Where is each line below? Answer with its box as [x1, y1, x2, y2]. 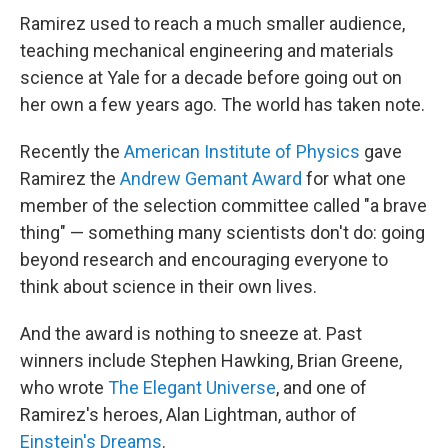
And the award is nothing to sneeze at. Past [20, 323, 362, 345]
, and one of [276, 377, 367, 399]
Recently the [20, 141, 124, 163]
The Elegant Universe [108, 377, 276, 399]
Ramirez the [20, 168, 120, 190]
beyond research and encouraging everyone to [20, 249, 388, 271]
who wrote [20, 377, 108, 399]
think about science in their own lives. [20, 276, 317, 298]
